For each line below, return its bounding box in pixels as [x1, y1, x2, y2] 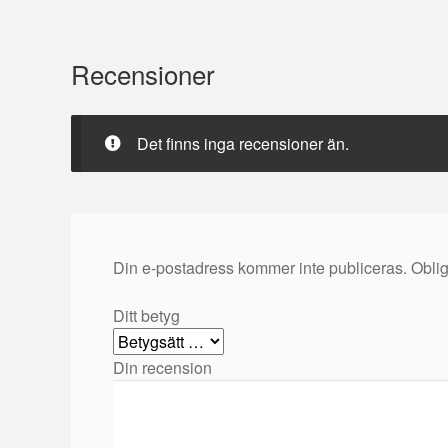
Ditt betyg [113, 303, 185, 327]
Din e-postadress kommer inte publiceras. [113, 256, 408, 280]
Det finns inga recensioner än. [137, 131, 350, 155]
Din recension [113, 355, 217, 379]
